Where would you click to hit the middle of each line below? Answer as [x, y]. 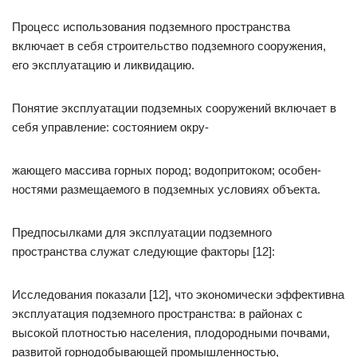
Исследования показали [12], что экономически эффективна [178, 294]
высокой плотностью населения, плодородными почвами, [171, 333]
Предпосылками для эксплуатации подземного [142, 232]
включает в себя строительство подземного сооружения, [169, 46]
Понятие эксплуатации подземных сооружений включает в [174, 108]
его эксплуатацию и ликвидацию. [103, 65]
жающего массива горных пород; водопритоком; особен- [167, 170]
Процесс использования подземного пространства [151, 27]
